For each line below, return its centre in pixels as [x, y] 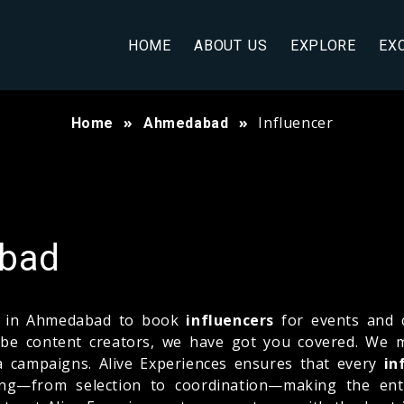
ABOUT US [231, 45]
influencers [230, 320]
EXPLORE [323, 45]
